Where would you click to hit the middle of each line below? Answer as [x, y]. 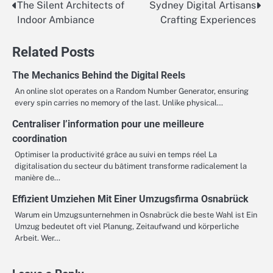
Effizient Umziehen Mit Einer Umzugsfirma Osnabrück [130, 199]
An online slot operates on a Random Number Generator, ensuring [132, 91]
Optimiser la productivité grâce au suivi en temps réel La [116, 154]
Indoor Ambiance [56, 19]
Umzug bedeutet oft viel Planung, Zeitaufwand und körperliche [127, 226]
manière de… [37, 177]
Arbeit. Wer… [37, 238]
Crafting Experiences [208, 19]
